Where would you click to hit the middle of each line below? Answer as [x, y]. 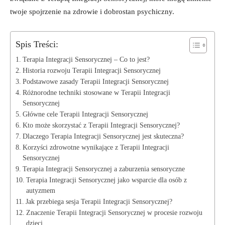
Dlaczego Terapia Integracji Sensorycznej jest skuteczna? [103, 136]
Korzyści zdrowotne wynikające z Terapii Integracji [96, 147]
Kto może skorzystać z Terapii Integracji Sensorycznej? [101, 125]
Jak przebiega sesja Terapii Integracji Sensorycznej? [99, 201]
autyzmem [40, 190]
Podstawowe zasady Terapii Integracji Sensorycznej [95, 81]
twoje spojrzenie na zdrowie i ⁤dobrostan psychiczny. [92, 11]
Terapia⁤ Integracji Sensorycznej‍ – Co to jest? [86, 59]
